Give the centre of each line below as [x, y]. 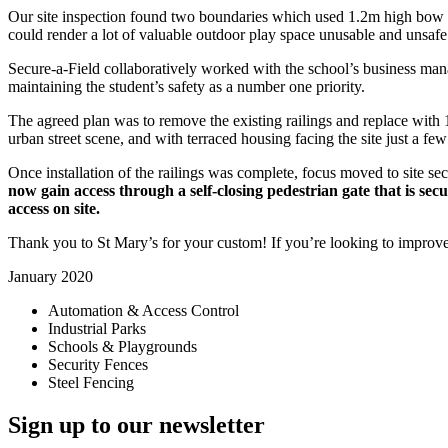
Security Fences [98, 364]
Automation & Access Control [143, 310]
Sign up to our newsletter [136, 424]
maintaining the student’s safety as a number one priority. [186, 86]
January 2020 [50, 276]
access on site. [54, 208]
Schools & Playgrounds [122, 346]
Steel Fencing [91, 382]
